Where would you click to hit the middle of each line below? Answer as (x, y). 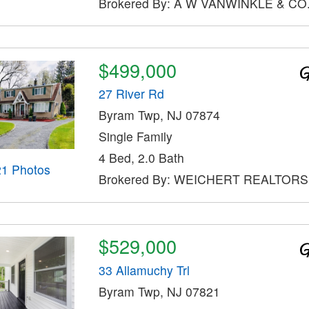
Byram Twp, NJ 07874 (159, 115)
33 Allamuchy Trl (144, 270)
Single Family (135, 137)
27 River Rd (131, 94)
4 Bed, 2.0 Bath (141, 158)
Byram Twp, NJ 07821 (159, 291)
